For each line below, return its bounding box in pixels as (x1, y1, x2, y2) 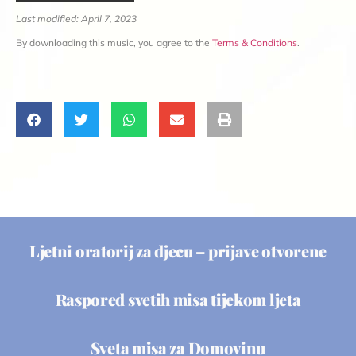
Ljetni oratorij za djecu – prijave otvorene (29, 239, 327, 261)
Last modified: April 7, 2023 (16, 12, 137, 25)
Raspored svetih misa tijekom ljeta (55, 288, 301, 310)
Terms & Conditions (212, 36, 297, 48)
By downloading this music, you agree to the (16, 36, 212, 48)
